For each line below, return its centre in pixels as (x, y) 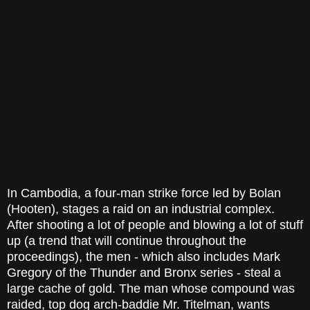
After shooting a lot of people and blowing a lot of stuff (155, 225)
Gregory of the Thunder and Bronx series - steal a (144, 273)
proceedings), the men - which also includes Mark (144, 257)
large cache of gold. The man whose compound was (151, 289)
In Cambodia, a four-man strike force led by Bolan (144, 193)
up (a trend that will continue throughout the (127, 241)
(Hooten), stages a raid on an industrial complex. (141, 209)
